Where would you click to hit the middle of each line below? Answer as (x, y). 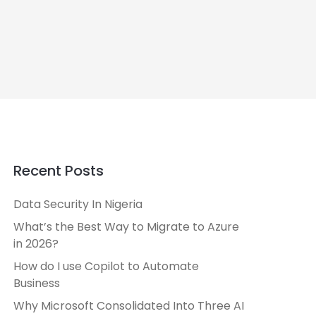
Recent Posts (59, 170)
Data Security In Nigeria (78, 204)
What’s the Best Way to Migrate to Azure (126, 226)
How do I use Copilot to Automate (106, 266)
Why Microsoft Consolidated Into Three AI (129, 305)
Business (37, 283)
